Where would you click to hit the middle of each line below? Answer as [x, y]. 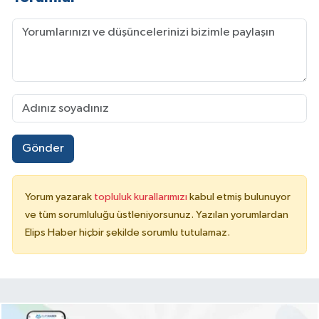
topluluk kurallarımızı [142, 197]
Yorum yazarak [59, 197]
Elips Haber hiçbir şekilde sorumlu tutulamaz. [127, 232]
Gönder [43, 149]
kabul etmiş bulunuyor [240, 197]
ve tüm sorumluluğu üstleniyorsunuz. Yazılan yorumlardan [157, 214]
